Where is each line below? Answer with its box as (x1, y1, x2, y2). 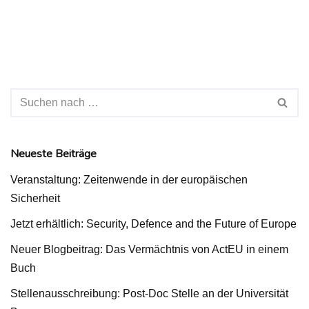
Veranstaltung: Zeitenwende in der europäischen (10, 173, 248, 186)
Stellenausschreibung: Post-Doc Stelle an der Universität (10, 287, 288, 299)
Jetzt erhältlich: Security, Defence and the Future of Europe (10, 217, 297, 230)
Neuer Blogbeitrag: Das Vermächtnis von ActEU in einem (10, 243, 288, 255)
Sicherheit (10, 192, 60, 204)
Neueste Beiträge (10, 146, 97, 161)
